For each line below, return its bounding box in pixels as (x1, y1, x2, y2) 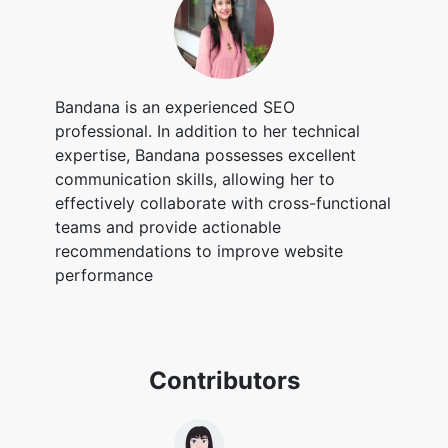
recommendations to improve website (55, 241, 343, 261)
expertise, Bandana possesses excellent (55, 145, 356, 165)
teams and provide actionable (55, 217, 281, 237)
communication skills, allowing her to (55, 169, 335, 189)
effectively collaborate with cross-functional (55, 193, 391, 213)
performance (55, 265, 153, 285)
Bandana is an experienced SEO (55, 97, 295, 117)
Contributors (148, 366, 300, 395)
